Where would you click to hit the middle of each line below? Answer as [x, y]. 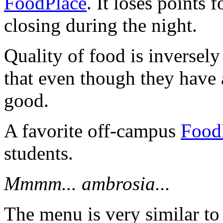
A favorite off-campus [92, 131]
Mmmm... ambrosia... [87, 184]
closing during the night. [101, 25]
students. [39, 153]
